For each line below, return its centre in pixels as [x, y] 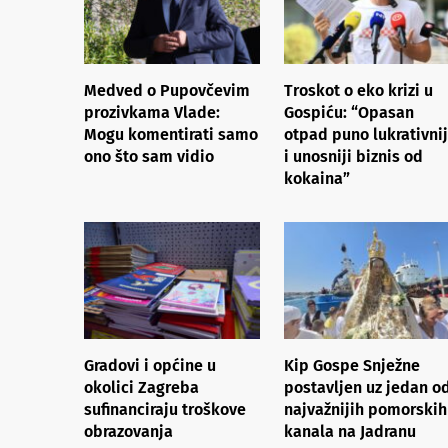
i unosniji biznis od [353, 156]
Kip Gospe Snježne [352, 365]
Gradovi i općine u [150, 365]
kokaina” [317, 178]
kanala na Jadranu [350, 431]
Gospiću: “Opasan [349, 112]
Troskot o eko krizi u [358, 90]
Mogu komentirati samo [171, 134]
